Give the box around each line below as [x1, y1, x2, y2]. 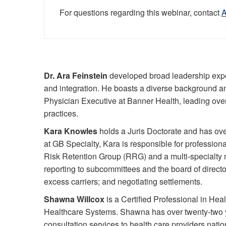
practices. [44, 107, 78, 119]
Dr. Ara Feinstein [44, 69, 107, 81]
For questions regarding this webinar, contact [60, 6, 221, 18]
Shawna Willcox [44, 193, 104, 205]
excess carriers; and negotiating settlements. [44, 175, 202, 187]
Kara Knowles [44, 125, 97, 137]
